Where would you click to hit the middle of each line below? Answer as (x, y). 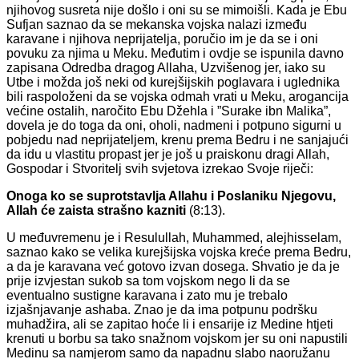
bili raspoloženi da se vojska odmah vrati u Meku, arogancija (177, 97)
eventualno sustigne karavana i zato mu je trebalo (147, 296)
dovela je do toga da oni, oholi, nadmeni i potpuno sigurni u (174, 126)
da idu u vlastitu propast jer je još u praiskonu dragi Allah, (168, 155)
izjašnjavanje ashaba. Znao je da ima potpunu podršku (162, 310)
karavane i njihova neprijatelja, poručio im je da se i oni (162, 39)
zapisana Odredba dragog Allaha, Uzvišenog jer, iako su (166, 68)
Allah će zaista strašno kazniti (96, 211)
